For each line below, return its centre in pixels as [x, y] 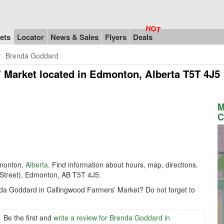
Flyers [116, 37]
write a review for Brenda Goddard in [112, 217]
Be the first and [28, 217]
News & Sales [74, 37]
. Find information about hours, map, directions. [123, 164]
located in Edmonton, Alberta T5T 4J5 [128, 74]
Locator [30, 37]
